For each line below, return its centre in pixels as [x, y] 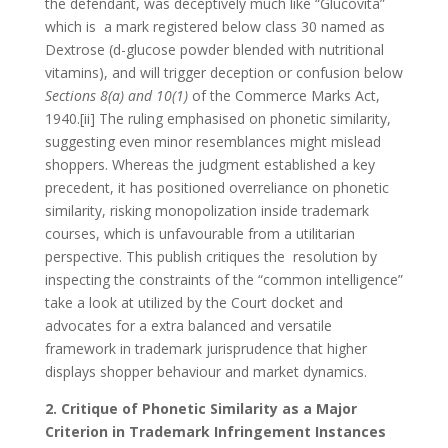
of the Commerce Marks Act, [285, 95]
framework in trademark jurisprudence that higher [205, 348]
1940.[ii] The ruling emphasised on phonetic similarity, [217, 118]
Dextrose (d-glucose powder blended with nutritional [214, 49]
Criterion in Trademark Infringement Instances [215, 431]
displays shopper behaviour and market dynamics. [205, 371]
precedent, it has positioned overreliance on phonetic [216, 187]
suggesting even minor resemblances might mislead [212, 141]
